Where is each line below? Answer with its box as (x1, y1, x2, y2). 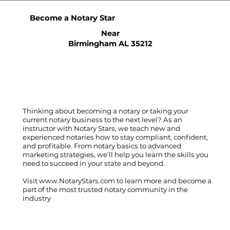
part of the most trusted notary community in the (23, 185, 188, 194)
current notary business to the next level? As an (23, 115, 183, 124)
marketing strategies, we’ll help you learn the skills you (23, 150, 209, 159)
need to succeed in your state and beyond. (23, 159, 165, 167)
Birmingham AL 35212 (68, 39, 153, 49)
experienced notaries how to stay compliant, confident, (23, 132, 208, 141)
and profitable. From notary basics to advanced (23, 141, 182, 150)
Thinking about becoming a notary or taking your (23, 106, 189, 115)
